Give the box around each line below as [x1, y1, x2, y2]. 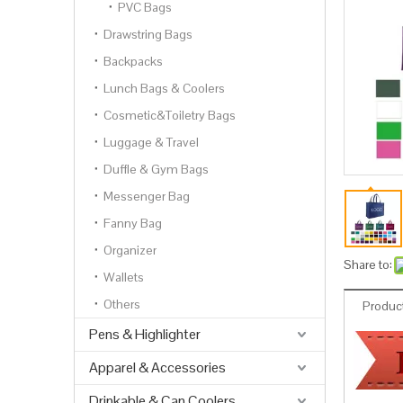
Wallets [103, 269, 144, 285]
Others [103, 296, 140, 312]
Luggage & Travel [103, 134, 199, 150]
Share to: [344, 256, 392, 273]
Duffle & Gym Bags [103, 161, 209, 177]
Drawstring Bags [103, 26, 193, 42]
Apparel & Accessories [89, 358, 226, 377]
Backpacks [103, 53, 163, 69]
